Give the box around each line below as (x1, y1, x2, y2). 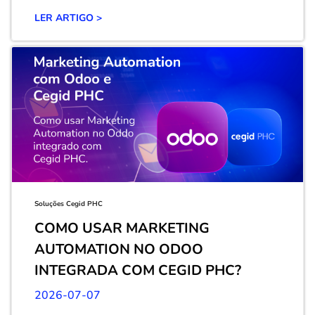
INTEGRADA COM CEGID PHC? (34, 261, 241, 280)
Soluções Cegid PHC (34, 199, 103, 209)
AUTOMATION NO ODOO (34, 240, 203, 259)
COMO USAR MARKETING (34, 219, 210, 238)
